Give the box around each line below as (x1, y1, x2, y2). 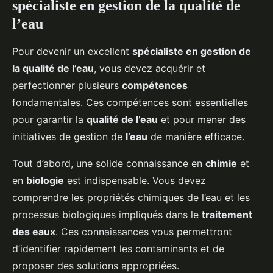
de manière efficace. (147, 130, 244, 143)
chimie (205, 157, 237, 170)
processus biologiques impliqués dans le (12, 208, 202, 221)
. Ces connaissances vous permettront (55, 225, 232, 238)
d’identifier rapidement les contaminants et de (12, 243, 224, 255)
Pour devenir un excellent (12, 45, 132, 58)
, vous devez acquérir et (94, 62, 205, 75)
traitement (202, 208, 252, 221)
